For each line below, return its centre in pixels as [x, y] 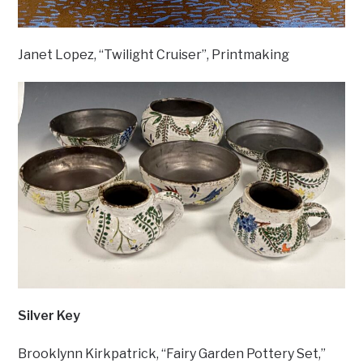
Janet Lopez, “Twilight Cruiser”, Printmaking [154, 54]
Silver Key [49, 315]
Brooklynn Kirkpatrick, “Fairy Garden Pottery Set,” [172, 353]
